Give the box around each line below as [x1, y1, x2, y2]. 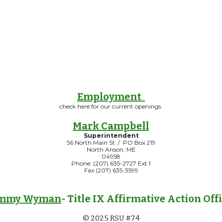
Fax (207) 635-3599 [84, 166, 138, 174]
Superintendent [83, 132, 139, 139]
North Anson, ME [86, 146, 136, 153]
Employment [77, 91, 145, 103]
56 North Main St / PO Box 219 [66, 139, 156, 146]
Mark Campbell [73, 120, 149, 132]
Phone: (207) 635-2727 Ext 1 [71, 160, 151, 167]
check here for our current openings [59, 103, 163, 110]
